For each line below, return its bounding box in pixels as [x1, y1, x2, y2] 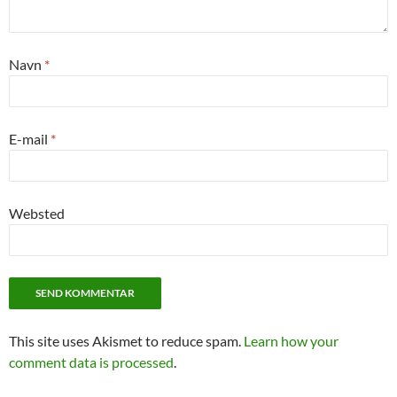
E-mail [9, 130, 51, 147]
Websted [9, 205, 65, 222]
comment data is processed [9, 354, 174, 370]
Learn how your [244, 332, 339, 349]
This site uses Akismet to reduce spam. [9, 332, 244, 349]
